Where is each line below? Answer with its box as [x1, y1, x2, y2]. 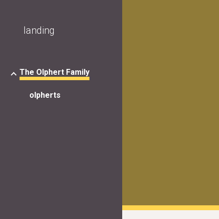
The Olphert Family [20, 67, 89, 77]
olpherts [29, 90, 61, 100]
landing [23, 24, 55, 36]
